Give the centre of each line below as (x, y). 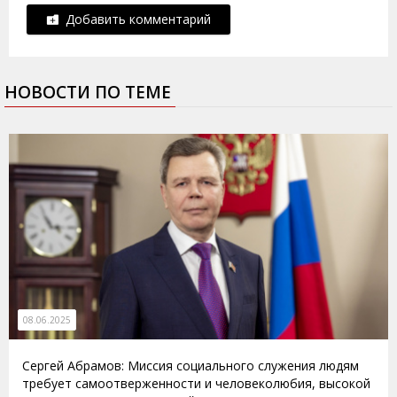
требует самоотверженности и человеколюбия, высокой (196, 384)
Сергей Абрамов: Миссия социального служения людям (191, 366)
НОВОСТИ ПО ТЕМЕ (88, 92)
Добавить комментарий (135, 19)
